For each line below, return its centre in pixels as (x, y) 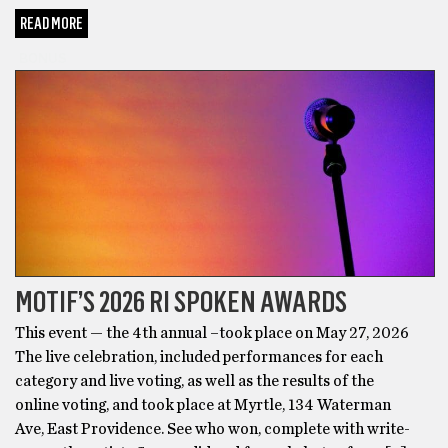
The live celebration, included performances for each (199, 357)
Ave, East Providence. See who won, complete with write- (212, 429)
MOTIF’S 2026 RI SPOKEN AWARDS (181, 302)
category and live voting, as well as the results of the (194, 381)
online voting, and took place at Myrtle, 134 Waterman (203, 405)
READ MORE (51, 24)
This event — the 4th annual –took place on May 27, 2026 (212, 333)
